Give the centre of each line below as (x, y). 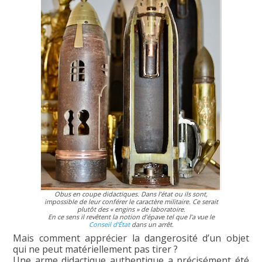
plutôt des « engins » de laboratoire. (131, 209)
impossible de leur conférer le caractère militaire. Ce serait (131, 202)
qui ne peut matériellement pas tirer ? (96, 249)
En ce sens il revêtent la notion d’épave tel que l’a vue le (131, 217)
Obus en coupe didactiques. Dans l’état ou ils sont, (131, 194)
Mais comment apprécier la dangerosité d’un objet (131, 238)
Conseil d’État (109, 225)
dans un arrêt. (151, 225)
